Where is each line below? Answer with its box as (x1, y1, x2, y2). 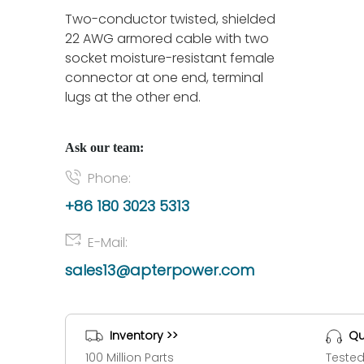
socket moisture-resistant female (65, 49, 275, 67)
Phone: (88, 169, 131, 188)
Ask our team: (65, 140, 144, 155)
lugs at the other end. (65, 88, 201, 106)
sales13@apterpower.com (65, 260, 254, 280)
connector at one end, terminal (65, 68, 263, 87)
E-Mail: (88, 233, 128, 252)
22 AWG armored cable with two (65, 29, 269, 48)
